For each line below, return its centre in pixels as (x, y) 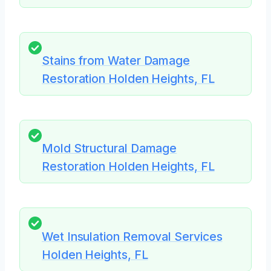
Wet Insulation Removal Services (132, 236)
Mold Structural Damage (109, 149)
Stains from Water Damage (116, 61)
